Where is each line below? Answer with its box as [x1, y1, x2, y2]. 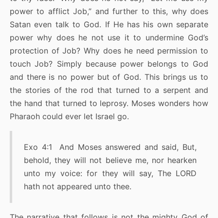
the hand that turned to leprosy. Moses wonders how [10, 98, 208, 109]
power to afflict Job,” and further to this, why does [10, 6, 208, 17]
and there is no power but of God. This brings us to [10, 72, 208, 82]
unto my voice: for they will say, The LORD [24, 168, 197, 179]
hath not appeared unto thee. [24, 182, 131, 192]
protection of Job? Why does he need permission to [10, 46, 208, 56]
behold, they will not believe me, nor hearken [24, 155, 197, 165]
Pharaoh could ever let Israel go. [10, 111, 129, 122]
